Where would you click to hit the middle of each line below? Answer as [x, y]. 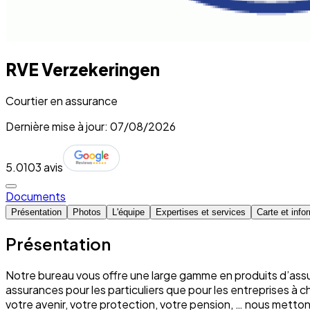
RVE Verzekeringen [83, 69]
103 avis [43, 167]
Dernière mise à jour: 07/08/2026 [91, 126]
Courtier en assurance [62, 100]
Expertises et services [201, 212]
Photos [87, 212]
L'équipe [128, 212]
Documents [36, 196]
